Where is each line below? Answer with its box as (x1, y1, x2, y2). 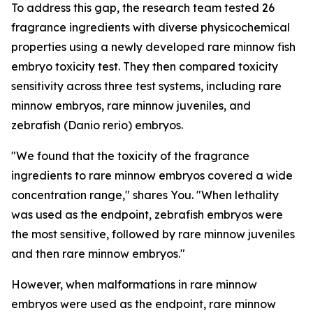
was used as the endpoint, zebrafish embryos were (11, 208, 283, 221)
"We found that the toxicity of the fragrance (11, 149, 249, 163)
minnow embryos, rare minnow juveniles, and (11, 99, 251, 112)
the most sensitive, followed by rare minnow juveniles (11, 227, 295, 241)
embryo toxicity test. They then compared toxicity (11, 59, 278, 73)
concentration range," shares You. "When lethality (11, 188, 279, 202)
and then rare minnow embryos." (11, 247, 185, 261)
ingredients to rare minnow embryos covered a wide (11, 168, 293, 182)
